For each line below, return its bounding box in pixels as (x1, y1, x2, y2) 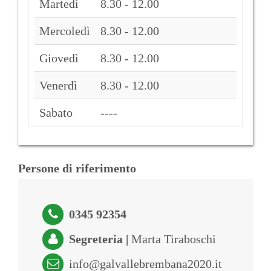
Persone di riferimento (18, 162, 136, 175)
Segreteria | (69, 232, 128, 246)
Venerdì (39, 79, 77, 92)
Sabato (39, 106, 73, 119)
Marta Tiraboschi (131, 232, 216, 246)
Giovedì (39, 51, 79, 65)
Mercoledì (39, 24, 90, 38)
